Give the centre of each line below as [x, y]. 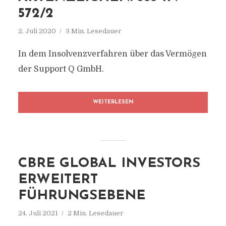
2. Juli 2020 [37, 31]
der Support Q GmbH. [61, 69]
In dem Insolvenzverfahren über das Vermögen [112, 54]
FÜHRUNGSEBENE [81, 196]
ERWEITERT [58, 180]
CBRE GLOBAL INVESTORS [109, 164]
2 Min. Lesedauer [95, 213]
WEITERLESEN [113, 102]
